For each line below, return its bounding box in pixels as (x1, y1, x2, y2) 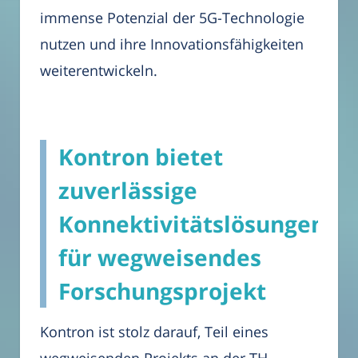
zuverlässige (58, 175, 197, 206)
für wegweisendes (58, 242, 261, 273)
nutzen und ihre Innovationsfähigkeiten (40, 34, 304, 54)
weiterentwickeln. (40, 61, 157, 81)
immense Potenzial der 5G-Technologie (40, 8, 304, 28)
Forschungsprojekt (58, 276, 266, 307)
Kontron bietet (58, 141, 223, 173)
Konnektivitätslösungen (58, 209, 325, 240)
